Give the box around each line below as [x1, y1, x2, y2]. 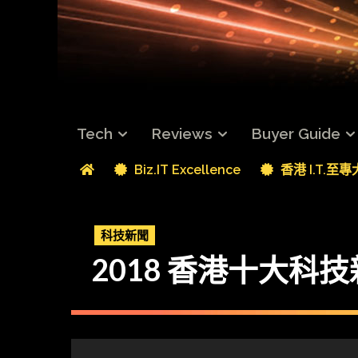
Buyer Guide [251, 125, 340, 143]
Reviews [151, 125, 213, 143]
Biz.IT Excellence [131, 161, 241, 177]
